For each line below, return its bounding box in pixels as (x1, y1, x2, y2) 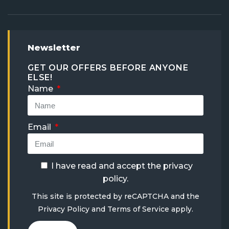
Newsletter (28, 43, 80, 53)
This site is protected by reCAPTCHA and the (32, 192, 199, 201)
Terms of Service (107, 204, 169, 214)
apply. (169, 204, 193, 214)
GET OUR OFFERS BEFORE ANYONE (28, 63, 189, 73)
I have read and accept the (51, 161, 163, 171)
